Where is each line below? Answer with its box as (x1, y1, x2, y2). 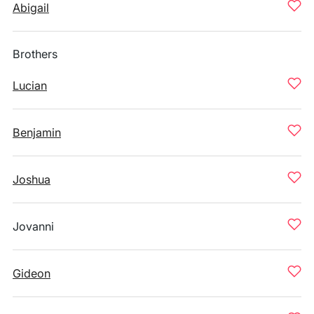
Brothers (13, 47, 57, 61)
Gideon (13, 266, 50, 280)
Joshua (13, 172, 50, 186)
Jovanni (13, 219, 54, 233)
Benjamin (13, 125, 61, 139)
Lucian (13, 78, 47, 93)
